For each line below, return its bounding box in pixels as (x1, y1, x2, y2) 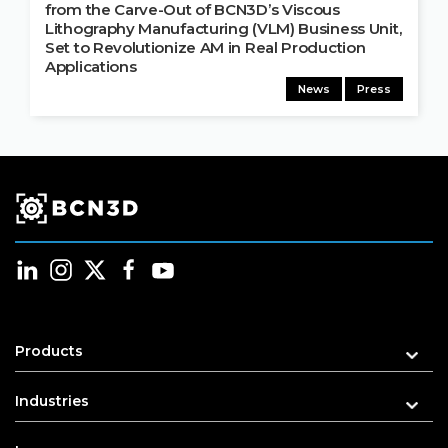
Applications (45, 57, 137, 77)
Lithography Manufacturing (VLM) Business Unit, (45, 19, 402, 39)
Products (15, 342, 83, 361)
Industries (15, 392, 89, 411)
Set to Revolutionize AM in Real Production (45, 38, 366, 58)
